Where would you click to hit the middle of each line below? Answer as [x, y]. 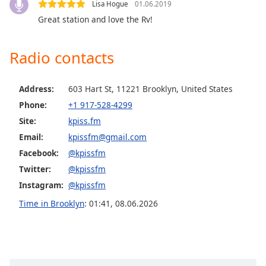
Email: [31, 137]
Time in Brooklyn [52, 203]
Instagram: [41, 185]
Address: [37, 88]
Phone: [33, 104]
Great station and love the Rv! [95, 19]
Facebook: [39, 153]
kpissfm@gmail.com [107, 137]
